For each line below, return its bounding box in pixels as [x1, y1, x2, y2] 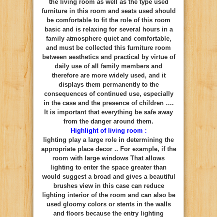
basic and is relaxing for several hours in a [44, 25, 173, 33]
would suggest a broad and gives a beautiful [42, 172, 175, 180]
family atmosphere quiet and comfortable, [46, 34, 171, 42]
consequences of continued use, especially [44, 90, 173, 97]
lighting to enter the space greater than [50, 163, 167, 171]
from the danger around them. [63, 117, 154, 125]
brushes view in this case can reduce [53, 182, 164, 189]
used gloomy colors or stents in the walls [46, 200, 171, 208]
